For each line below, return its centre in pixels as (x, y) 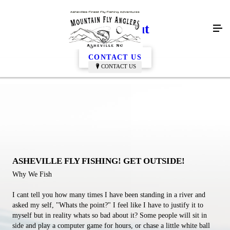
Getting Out (115, 29)
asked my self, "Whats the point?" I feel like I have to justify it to (108, 205)
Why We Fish (32, 174)
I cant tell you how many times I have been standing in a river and (109, 195)
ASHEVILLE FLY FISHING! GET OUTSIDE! (99, 161)
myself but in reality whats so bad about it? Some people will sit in (110, 215)
